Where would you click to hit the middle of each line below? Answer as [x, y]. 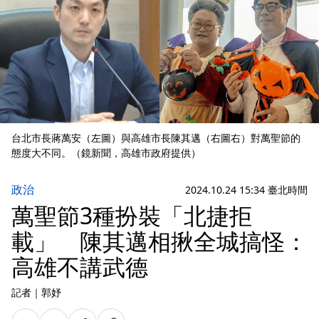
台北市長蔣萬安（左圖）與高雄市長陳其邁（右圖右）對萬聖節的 [156, 138]
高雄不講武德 [80, 267]
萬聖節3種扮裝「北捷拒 [132, 216]
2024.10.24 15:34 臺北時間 [246, 189]
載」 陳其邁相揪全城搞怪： [159, 241]
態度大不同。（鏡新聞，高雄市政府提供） [106, 153]
